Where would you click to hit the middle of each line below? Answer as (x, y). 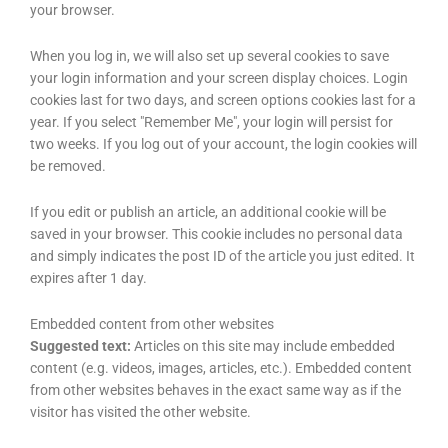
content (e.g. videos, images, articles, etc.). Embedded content (221, 368)
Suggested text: (82, 346)
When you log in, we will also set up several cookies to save (209, 56)
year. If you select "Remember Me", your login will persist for (211, 122)
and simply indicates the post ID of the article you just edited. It (222, 256)
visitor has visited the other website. (140, 412)
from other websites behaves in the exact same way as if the (215, 390)
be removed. (68, 166)
